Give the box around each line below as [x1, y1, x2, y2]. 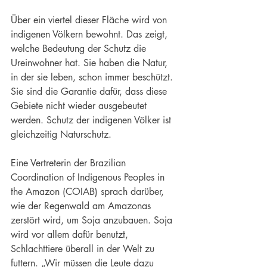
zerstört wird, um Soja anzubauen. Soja [11, 214, 175, 227]
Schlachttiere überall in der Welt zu [11, 243, 157, 256]
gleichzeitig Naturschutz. [11, 128, 111, 141]
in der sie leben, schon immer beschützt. [11, 71, 176, 84]
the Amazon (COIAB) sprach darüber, [11, 185, 167, 198]
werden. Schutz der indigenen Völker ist [11, 114, 174, 127]
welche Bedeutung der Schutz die [11, 42, 149, 55]
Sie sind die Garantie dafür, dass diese [11, 85, 170, 98]
